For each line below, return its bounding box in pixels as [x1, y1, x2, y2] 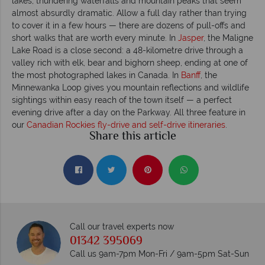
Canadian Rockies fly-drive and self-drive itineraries [27, 119, 225, 130]
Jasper [178, 33, 203, 43]
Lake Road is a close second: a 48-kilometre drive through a [12, 45, 243, 55]
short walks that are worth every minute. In [12, 33, 178, 43]
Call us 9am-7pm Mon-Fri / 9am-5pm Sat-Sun [69, 248, 249, 258]
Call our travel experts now [69, 221, 174, 231]
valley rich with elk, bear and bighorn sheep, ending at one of [12, 57, 248, 67]
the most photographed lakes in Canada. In [12, 70, 181, 80]
